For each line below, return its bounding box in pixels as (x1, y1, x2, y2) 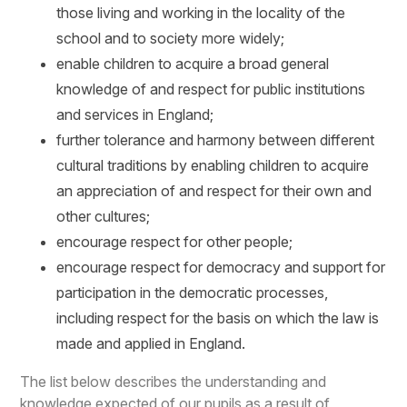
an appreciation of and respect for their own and (56, 182, 372, 201)
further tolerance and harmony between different (56, 131, 375, 150)
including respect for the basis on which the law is (56, 309, 380, 328)
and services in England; (56, 105, 218, 124)
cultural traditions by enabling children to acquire (56, 156, 370, 175)
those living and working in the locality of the (56, 4, 346, 23)
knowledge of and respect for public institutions (56, 80, 366, 99)
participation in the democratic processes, (56, 283, 329, 303)
